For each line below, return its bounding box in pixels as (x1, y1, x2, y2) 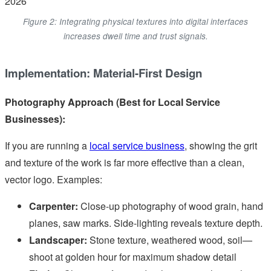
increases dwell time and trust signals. (63, 30, 208, 42)
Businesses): (5, 112, 65, 126)
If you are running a (5, 139, 90, 153)
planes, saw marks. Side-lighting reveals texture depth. (29, 216, 263, 230)
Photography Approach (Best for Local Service (5, 95, 220, 109)
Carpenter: (29, 199, 78, 214)
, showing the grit (184, 139, 257, 153)
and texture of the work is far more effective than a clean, (5, 155, 244, 170)
